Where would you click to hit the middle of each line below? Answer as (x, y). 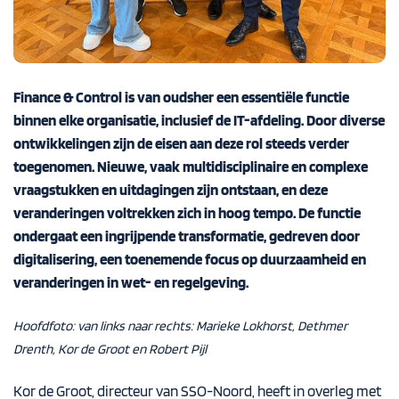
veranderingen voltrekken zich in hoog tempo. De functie (187, 212)
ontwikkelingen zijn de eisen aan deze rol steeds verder (181, 143)
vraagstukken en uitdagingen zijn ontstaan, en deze (171, 189)
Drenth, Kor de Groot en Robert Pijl (110, 348)
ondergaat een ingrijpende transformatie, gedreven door (187, 236)
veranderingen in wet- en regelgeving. (132, 282)
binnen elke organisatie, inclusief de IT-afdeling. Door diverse (199, 120)
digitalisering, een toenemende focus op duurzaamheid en (190, 259)
